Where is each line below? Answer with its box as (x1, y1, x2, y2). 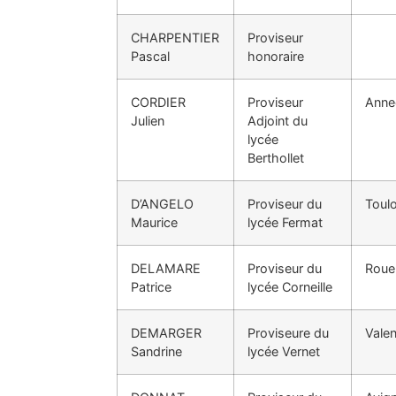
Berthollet (247, 149, 304, 165)
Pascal (131, 48, 170, 64)
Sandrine (131, 343, 182, 359)
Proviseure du (247, 324, 329, 340)
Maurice (131, 214, 178, 230)
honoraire (247, 48, 304, 64)
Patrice (131, 278, 171, 294)
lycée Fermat (247, 214, 323, 230)
